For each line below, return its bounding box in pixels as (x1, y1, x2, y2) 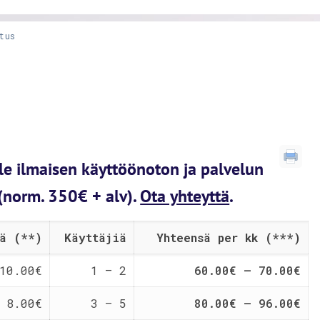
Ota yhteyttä (140, 185, 230, 207)
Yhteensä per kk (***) (156, 230, 301, 245)
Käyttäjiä (64, 230, 127, 245)
